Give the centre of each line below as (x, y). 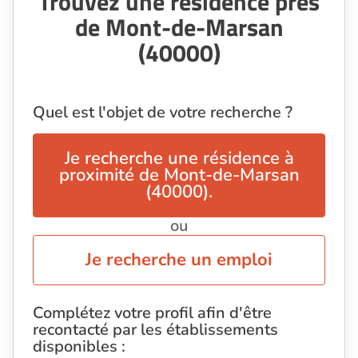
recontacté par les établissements (155, 329)
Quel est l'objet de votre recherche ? (163, 112)
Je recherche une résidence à (179, 158)
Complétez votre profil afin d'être (152, 312)
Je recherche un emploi (179, 259)
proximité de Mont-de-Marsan (179, 175)
